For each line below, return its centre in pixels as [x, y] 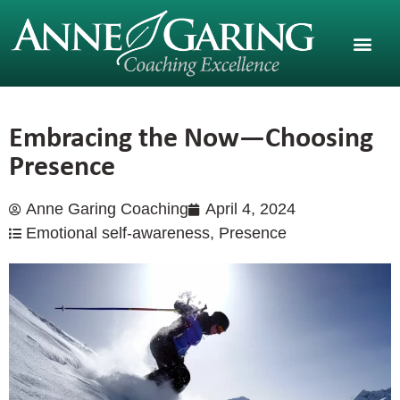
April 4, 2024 [250, 209]
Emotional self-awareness [118, 233]
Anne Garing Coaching [107, 209]
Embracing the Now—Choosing [191, 137]
